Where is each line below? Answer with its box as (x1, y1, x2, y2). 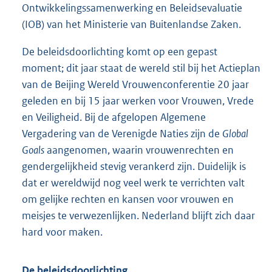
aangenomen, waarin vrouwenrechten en (44, 143, 234, 157)
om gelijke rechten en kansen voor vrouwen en (22, 192, 234, 206)
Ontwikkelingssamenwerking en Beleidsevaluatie (22, 1, 242, 15)
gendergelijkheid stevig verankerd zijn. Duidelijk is (22, 160, 246, 174)
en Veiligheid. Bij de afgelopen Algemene (22, 110, 206, 124)
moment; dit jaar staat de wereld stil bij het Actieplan (22, 61, 260, 75)
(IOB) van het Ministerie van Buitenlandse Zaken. (22, 18, 241, 32)
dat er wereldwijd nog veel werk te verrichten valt (22, 176, 245, 190)
